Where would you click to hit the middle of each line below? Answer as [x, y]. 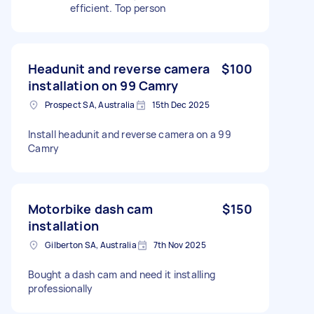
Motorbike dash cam [90, 209]
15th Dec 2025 [180, 104]
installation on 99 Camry [103, 85]
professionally [61, 288]
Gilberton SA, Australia [91, 245]
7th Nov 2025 [179, 245]
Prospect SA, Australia [90, 104]
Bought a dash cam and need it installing [122, 274]
